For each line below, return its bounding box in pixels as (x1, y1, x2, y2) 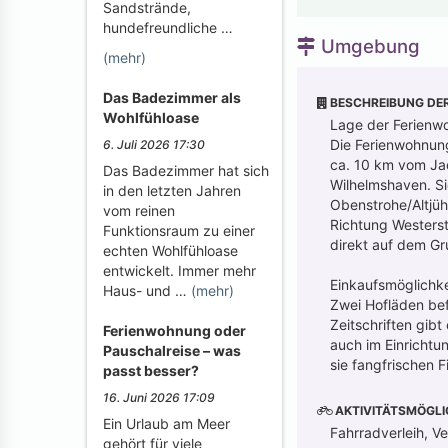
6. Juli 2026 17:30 (103, 137, 205, 152)
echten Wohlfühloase (103, 242, 238, 259)
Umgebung (316, 34, 420, 58)
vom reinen (103, 202, 175, 219)
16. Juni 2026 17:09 (103, 390, 215, 405)
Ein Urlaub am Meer (103, 415, 230, 432)
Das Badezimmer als (103, 89, 241, 106)
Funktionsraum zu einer (103, 222, 255, 239)
